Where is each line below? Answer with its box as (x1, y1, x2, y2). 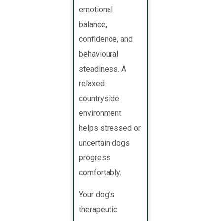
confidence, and (79, 35, 133, 44)
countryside (79, 94, 120, 104)
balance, (79, 20, 108, 30)
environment (79, 109, 122, 118)
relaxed (79, 79, 105, 89)
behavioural (79, 49, 119, 59)
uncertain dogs (79, 138, 130, 148)
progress (79, 153, 111, 163)
